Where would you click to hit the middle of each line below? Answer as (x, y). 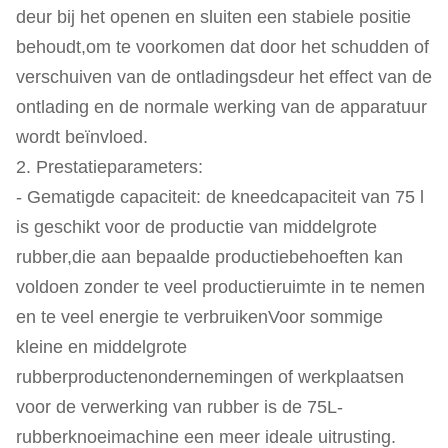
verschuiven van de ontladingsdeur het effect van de (224, 77)
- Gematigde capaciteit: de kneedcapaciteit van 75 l (220, 197)
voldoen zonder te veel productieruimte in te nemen (220, 287)
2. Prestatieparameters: (109, 167)
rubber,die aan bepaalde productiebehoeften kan (209, 257)
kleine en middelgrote (101, 347)
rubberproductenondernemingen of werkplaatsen (210, 377)
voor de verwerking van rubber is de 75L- (179, 407)
